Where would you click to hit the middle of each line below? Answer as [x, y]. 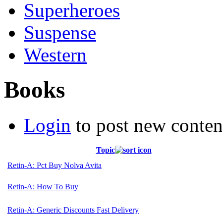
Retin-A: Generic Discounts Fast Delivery [73, 210]
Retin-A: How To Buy [43, 186]
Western [55, 55]
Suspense [60, 32]
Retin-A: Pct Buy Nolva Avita [55, 165]
